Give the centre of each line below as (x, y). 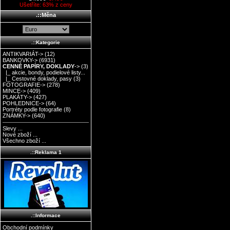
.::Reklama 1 (46, 152)
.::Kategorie (46, 42)
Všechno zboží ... (25, 141)
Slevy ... (13, 129)
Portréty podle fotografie (33, 110)
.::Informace (46, 216)
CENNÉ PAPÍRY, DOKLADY (39, 66)
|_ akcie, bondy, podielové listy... (44, 73)
